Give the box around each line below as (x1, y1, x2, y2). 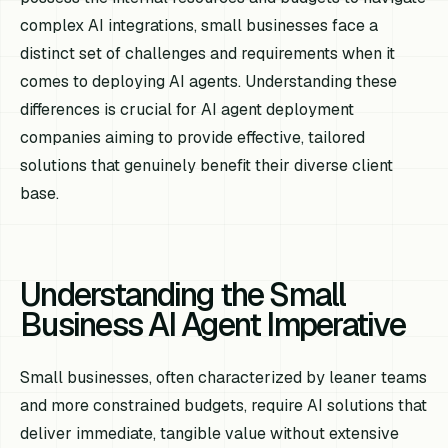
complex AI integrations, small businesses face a (20, 14, 379, 36)
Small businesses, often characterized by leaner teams (20, 366, 428, 388)
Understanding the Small (20, 273, 346, 315)
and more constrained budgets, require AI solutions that (20, 394, 428, 416)
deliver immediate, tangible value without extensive (20, 422, 400, 444)
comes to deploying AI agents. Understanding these (20, 70, 398, 92)
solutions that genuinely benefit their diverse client (20, 154, 394, 176)
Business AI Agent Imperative (20, 303, 405, 345)
